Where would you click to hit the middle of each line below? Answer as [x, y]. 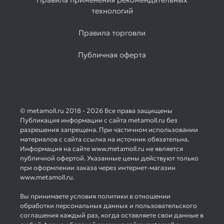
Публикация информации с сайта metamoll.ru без [99, 120]
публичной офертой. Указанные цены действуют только [109, 158]
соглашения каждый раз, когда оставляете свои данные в [112, 215]
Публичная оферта [112, 55]
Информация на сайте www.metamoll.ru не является [101, 149]
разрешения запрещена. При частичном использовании [109, 130]
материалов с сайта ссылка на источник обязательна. [104, 139]
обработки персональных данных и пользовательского [108, 206]
